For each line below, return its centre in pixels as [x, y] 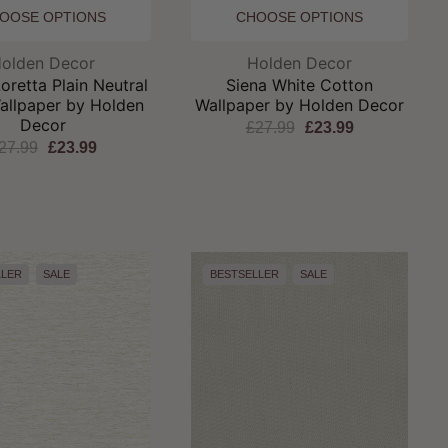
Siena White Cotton [300, 84]
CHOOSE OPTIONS [300, 16]
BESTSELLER [245, 273]
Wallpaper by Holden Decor [300, 104]
